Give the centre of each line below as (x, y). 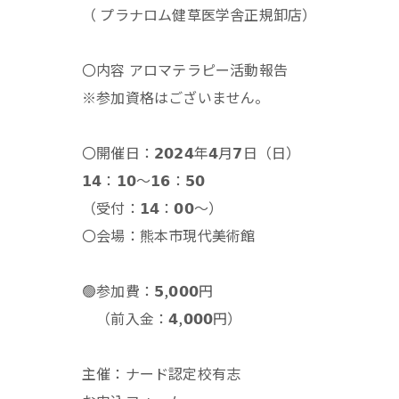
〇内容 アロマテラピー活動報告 (185, 69)
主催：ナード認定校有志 (162, 373)
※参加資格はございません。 (183, 97)
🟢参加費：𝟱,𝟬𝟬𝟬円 (148, 290)
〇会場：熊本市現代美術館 (169, 235)
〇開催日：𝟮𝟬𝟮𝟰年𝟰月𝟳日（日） (191, 152)
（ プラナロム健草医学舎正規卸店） (199, 14)
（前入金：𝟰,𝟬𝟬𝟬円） (162, 318)
